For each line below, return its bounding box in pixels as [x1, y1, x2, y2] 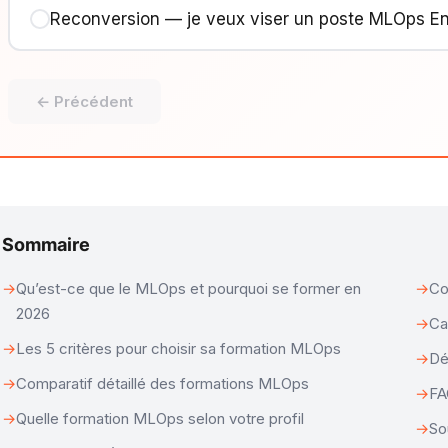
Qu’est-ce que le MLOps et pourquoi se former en [16, 279, 362, 298]
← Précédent [36, 92, 134, 111]
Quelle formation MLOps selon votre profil [16, 409, 305, 428]
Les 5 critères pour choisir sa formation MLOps [16, 339, 342, 358]
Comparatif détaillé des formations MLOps [16, 374, 310, 393]
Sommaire [2, 234, 91, 255]
